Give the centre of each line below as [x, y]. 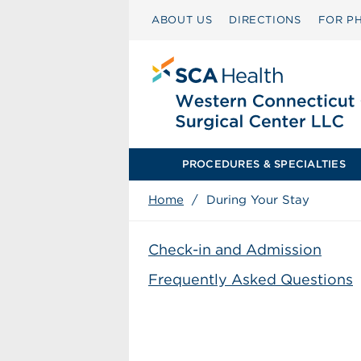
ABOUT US [182, 20]
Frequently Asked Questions [251, 279]
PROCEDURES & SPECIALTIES [263, 164]
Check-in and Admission [235, 249]
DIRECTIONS [265, 20]
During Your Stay [258, 200]
